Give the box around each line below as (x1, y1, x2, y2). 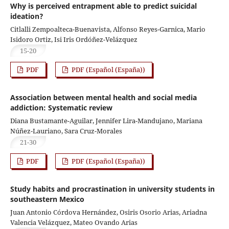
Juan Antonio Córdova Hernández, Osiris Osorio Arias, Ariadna (10, 207, 207, 217)
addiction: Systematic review (10, 102, 112, 112)
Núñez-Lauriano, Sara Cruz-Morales (10, 126, 122, 135)
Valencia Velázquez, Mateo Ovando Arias (10, 217, 138, 227)
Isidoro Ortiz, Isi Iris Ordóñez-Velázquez (10, 34, 138, 44)
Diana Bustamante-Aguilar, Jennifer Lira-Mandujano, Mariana (10, 116, 202, 125)
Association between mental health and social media (10, 92, 197, 102)
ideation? (10, 11, 43, 21)
